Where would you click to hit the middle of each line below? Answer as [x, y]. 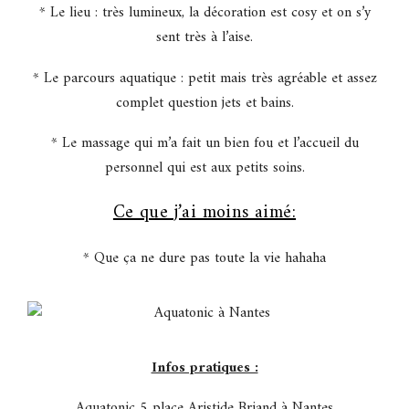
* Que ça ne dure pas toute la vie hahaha [204, 259]
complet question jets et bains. [204, 103]
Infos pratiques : [204, 367]
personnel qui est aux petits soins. [204, 168]
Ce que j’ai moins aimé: [204, 214]
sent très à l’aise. [204, 37]
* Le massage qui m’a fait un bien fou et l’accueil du [204, 144]
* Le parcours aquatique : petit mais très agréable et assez [204, 78]
